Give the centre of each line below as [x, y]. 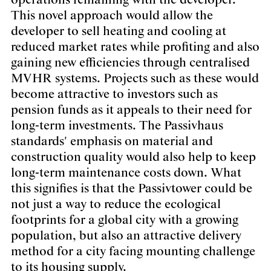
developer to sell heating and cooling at [119, 32]
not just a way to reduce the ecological [116, 205]
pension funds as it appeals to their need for [131, 110]
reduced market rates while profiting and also [135, 47]
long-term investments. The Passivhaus [117, 126]
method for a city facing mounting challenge [133, 252]
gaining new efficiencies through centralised [130, 63]
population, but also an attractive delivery [126, 236]
